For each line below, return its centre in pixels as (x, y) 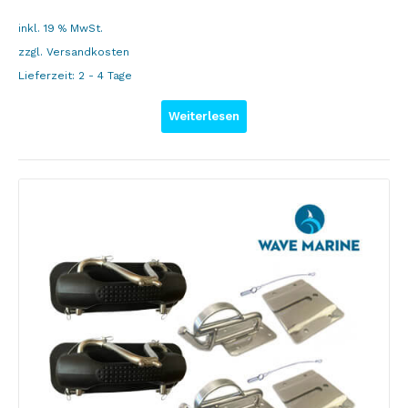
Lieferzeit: (48, 76)
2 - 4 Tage (105, 76)
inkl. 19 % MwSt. (61, 28)
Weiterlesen (204, 116)
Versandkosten (88, 52)
